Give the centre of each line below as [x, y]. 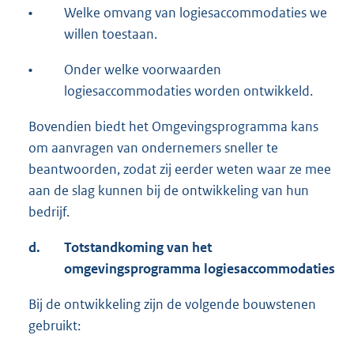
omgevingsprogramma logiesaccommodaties [200, 269]
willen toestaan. [111, 34]
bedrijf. [49, 212]
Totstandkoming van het [138, 248]
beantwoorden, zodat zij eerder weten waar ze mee [180, 169]
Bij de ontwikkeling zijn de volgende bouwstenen [172, 305]
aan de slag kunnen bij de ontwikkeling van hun [169, 191]
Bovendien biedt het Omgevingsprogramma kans [173, 127]
